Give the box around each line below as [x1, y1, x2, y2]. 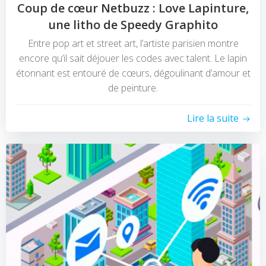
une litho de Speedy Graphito [48, 17, 218, 33]
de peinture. [108, 81, 158, 95]
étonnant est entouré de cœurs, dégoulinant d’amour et [15, 66, 251, 80]
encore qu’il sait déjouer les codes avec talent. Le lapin [19, 52, 247, 65]
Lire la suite [187, 112, 239, 125]
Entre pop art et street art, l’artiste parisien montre [27, 37, 239, 50]
